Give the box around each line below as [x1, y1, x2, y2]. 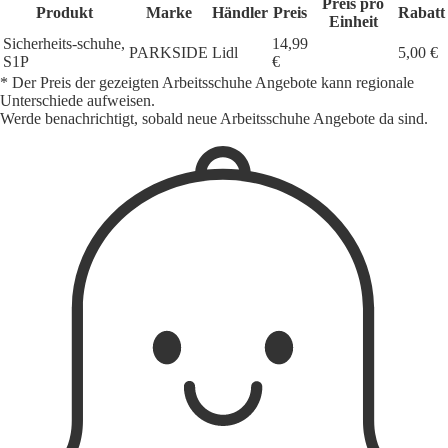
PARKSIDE [129, 44, 208, 62]
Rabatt [398, 4, 445, 22]
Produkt [35, 4, 93, 22]
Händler [212, 4, 268, 22]
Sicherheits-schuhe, [3, 35, 125, 53]
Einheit [328, 13, 378, 31]
